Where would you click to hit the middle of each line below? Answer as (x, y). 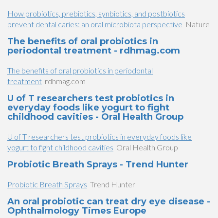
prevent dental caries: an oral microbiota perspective (95, 24)
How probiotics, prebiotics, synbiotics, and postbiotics (96, 13)
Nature (198, 24)
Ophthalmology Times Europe (77, 211)
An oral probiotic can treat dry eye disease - (109, 201)
